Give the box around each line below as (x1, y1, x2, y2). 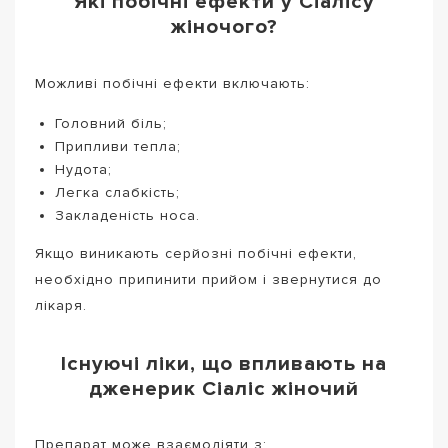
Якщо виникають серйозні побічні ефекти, (35, 245, 357, 263)
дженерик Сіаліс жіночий (89, 375, 359, 401)
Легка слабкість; (55, 183, 180, 201)
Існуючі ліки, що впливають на (61, 350, 387, 376)
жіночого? (170, 14, 278, 40)
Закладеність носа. (55, 206, 200, 224)
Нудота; (55, 160, 112, 178)
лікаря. (35, 297, 87, 315)
